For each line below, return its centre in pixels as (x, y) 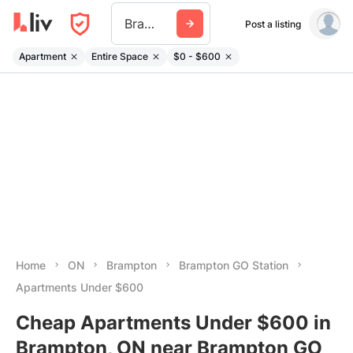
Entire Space (120, 56)
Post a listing (273, 24)
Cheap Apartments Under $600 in (173, 323)
